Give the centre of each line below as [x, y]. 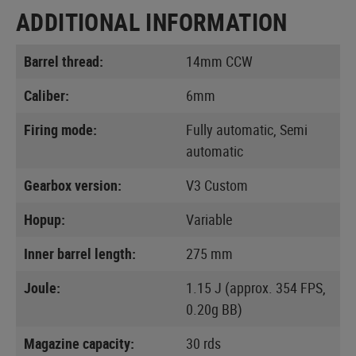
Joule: [42, 287]
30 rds [203, 343]
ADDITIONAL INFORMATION [152, 21]
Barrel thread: [64, 61]
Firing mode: [60, 129]
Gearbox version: [73, 185]
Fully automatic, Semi [247, 129]
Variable [209, 219]
